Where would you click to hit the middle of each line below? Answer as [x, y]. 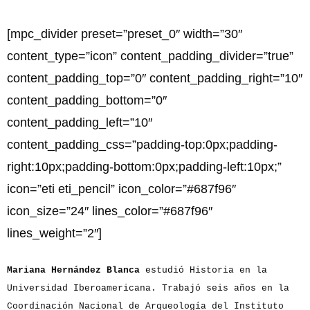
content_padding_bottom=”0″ [87, 101]
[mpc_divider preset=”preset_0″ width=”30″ [125, 34]
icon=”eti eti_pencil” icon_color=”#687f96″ [121, 189]
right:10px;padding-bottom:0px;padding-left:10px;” [144, 167]
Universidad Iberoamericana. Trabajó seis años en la [148, 289]
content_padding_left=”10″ [80, 123]
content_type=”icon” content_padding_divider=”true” [150, 56]
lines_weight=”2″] [54, 234]
